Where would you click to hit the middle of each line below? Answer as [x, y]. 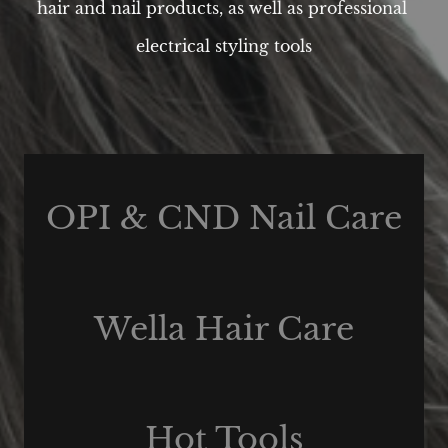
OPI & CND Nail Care [224, 217]
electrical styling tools [224, 46]
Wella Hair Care [224, 328]
